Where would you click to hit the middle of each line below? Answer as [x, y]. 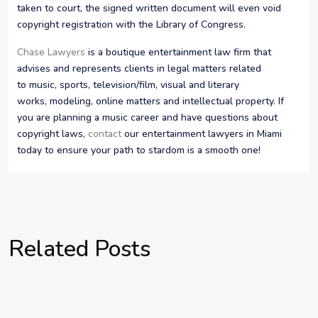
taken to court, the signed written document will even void [149, 9]
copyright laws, [53, 133]
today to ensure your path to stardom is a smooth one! [139, 150]
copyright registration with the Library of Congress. [131, 25]
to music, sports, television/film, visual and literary [128, 84]
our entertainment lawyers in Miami [202, 133]
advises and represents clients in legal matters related [139, 68]
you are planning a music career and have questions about [147, 117]
